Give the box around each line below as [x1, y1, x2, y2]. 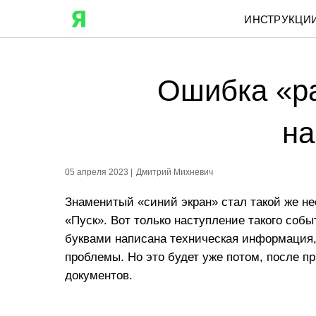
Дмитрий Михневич [136, 167, 213, 177]
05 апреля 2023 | [65, 167, 135, 177]
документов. [65, 269, 133, 283]
